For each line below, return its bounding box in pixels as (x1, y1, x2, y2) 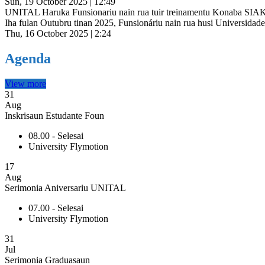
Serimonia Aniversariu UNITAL (5, 182, 126, 193)
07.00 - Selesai (28, 202, 83, 213)
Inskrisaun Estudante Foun (5, 110, 104, 121)
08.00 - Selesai (28, 130, 83, 141)
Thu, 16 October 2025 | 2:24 (5, 28, 111, 38)
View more (5, 78, 46, 89)
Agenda (5, 50, 51, 66)
